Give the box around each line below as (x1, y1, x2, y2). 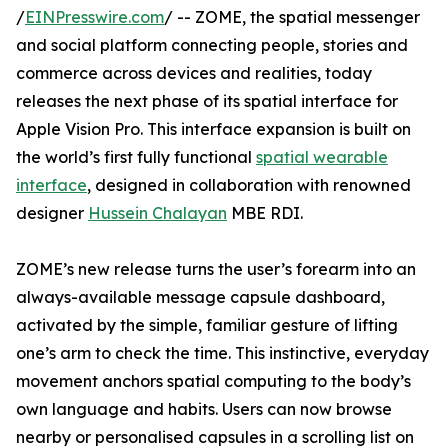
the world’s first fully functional (16, 147, 256, 168)
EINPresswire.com (25, 7, 164, 28)
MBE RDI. (227, 203, 303, 224)
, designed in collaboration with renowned (87, 175, 411, 196)
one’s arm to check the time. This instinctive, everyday (16, 343, 429, 364)
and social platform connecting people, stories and (16, 35, 408, 56)
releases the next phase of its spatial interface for (16, 91, 398, 112)
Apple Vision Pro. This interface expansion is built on (16, 119, 411, 140)
